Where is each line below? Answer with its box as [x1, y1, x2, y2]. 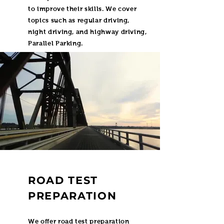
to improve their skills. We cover [28, 5, 137, 12]
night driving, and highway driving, [28, 28, 147, 35]
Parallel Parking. [28, 39, 83, 47]
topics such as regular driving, [28, 16, 130, 24]
